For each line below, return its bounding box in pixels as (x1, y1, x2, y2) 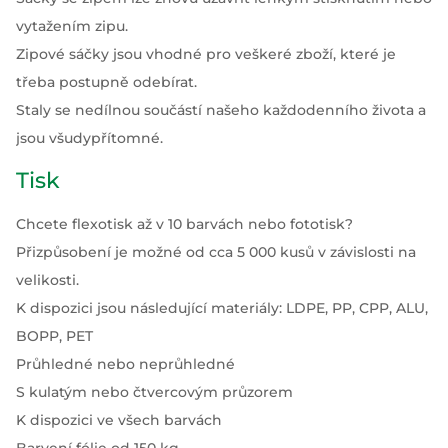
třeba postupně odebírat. (16, 73, 197, 91)
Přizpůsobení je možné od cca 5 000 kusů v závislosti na (16, 243, 416, 261)
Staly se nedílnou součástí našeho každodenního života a (16, 101, 426, 119)
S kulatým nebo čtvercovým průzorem (16, 383, 293, 401)
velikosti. (16, 271, 79, 289)
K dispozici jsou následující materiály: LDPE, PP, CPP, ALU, (16, 299, 428, 317)
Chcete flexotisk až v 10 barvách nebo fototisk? (16, 215, 353, 233)
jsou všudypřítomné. (16, 129, 163, 147)
